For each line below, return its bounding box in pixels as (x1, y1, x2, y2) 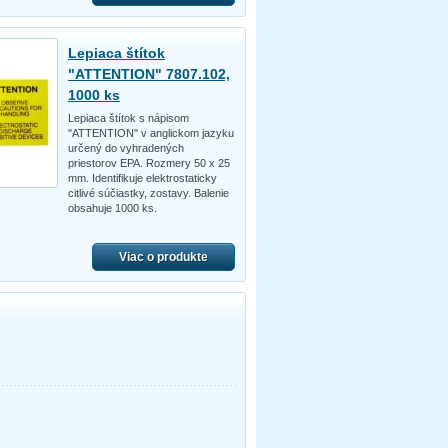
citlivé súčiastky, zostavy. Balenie (67, 186, 229, 199)
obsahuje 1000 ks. (67, 201, 157, 214)
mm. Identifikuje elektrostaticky (67, 171, 217, 184)
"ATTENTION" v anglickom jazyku (67, 126, 234, 139)
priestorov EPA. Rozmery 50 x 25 (67, 156, 230, 169)
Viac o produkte (118, 249, 208, 264)
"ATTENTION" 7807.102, (67, 65, 230, 82)
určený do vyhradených (67, 141, 184, 154)
